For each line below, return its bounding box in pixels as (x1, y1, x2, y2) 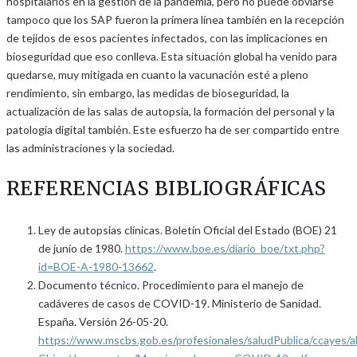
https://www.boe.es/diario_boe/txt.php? (125, 241, 325, 256)
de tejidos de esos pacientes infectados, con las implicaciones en (6, 31, 328, 45)
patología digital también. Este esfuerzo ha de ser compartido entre (6, 123, 339, 137)
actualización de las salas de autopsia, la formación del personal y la (6, 104, 335, 119)
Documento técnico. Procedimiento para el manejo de (38, 278, 304, 292)
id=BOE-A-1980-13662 (38, 260, 154, 274)
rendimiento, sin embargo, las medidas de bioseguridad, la (6, 86, 289, 100)
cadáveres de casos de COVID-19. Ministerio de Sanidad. (38, 296, 321, 311)
